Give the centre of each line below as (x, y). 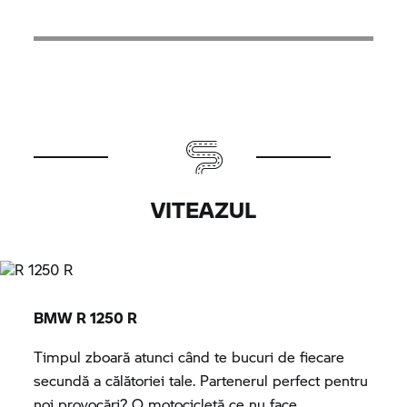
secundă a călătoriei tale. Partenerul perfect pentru (201, 381)
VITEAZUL (203, 210)
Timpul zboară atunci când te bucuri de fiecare (189, 357)
